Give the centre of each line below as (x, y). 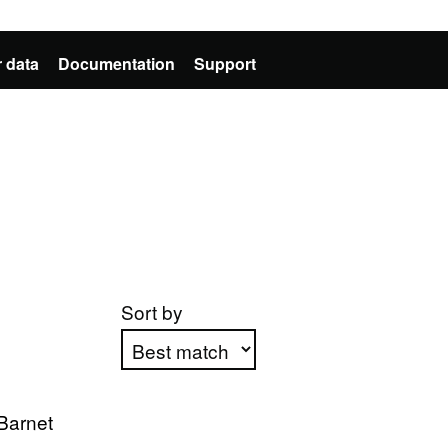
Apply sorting (189, 420)
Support (225, 63)
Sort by (151, 311)
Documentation (116, 63)
